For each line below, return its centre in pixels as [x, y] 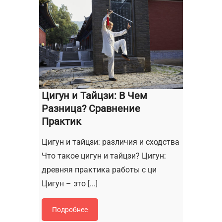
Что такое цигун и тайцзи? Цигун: [104, 156]
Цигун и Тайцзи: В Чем [94, 96]
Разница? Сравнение [91, 109]
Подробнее [70, 210]
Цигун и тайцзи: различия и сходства [111, 142]
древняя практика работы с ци [99, 170]
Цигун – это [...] [70, 184]
